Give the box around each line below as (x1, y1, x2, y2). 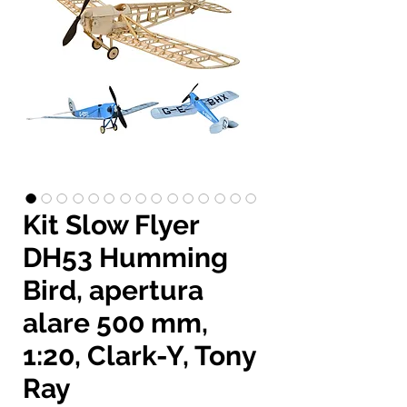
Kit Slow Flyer (23, 208, 199, 241)
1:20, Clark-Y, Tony (23, 339, 256, 372)
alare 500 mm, (23, 306, 208, 339)
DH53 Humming (23, 241, 228, 273)
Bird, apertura (23, 273, 203, 306)
